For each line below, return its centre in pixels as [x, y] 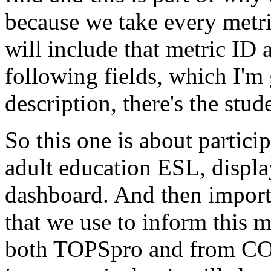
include [83, 49]
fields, [133, 76]
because [42, 21]
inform [175, 222]
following [51, 76]
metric [196, 49]
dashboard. [57, 194]
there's [153, 103]
